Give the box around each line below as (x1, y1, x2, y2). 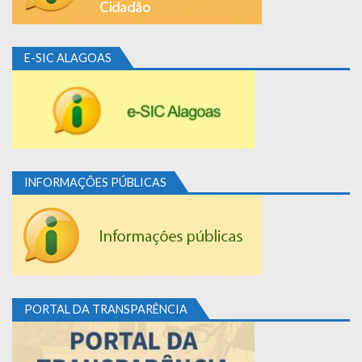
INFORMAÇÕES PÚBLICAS (24, 175, 166, 190)
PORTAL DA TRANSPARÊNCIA (24, 302, 187, 317)
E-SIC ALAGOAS (24, 51, 112, 65)
